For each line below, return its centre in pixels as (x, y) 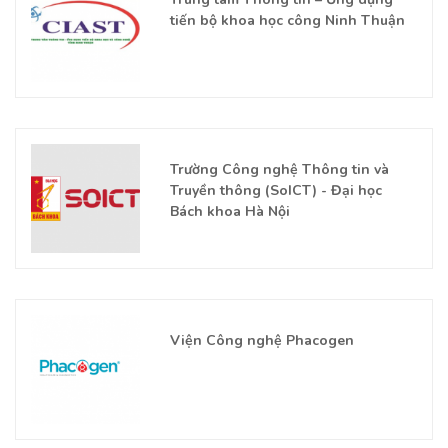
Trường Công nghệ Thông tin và (279, 170)
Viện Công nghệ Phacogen (261, 340)
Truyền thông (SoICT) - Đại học (275, 191)
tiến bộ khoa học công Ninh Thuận (287, 20)
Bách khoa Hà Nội (229, 212)
